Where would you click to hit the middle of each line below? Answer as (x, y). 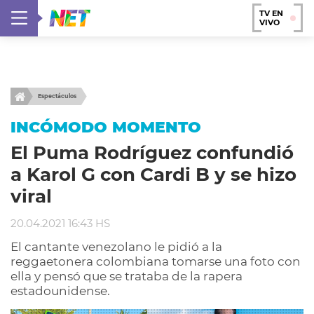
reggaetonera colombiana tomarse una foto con (156, 261)
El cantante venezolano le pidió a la (116, 247)
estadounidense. (60, 291)
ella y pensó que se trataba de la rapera (127, 276)
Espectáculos (57, 96)
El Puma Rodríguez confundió (152, 153)
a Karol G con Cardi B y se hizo (153, 175)
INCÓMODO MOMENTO (106, 127)
